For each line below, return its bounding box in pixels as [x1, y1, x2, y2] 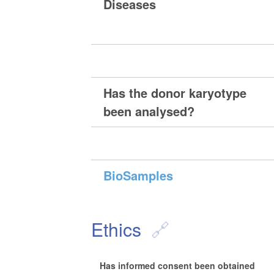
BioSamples [103, 166, 174, 185]
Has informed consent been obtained [100, 259, 256, 272]
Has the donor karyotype [103, 84, 247, 102]
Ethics [91, 216, 142, 243]
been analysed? [103, 102, 195, 120]
